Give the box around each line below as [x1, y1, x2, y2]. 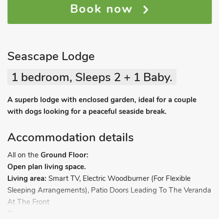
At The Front [7, 197, 49, 207]
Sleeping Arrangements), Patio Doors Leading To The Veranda [7, 185, 211, 195]
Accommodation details [7, 130, 134, 145]
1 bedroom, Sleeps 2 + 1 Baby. [11, 69, 173, 85]
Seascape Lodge [7, 48, 95, 64]
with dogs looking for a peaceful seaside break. [7, 107, 167, 116]
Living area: [7, 174, 46, 183]
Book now [70, 1, 137, 17]
